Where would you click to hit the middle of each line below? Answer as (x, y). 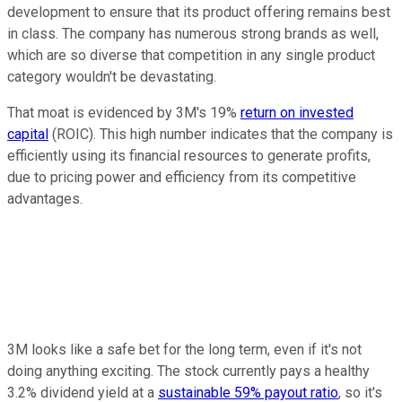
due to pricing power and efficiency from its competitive (182, 177)
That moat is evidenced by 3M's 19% (124, 112)
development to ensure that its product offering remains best (199, 12)
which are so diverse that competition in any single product (191, 55)
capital (28, 134)
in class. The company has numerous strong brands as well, (193, 33)
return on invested (297, 112)
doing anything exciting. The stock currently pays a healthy (188, 371)
